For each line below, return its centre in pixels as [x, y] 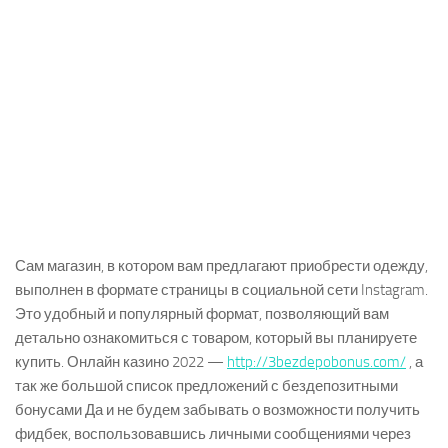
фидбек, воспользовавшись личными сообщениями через [213, 434]
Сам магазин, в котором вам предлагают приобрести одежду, [221, 266]
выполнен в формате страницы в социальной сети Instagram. [221, 290]
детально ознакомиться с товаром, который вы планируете [216, 338]
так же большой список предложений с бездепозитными [206, 386]
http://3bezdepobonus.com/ [316, 362]
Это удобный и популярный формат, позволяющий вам [202, 314]
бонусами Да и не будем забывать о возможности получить [217, 410]
